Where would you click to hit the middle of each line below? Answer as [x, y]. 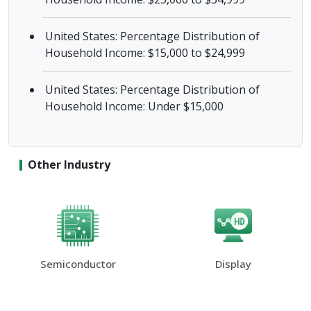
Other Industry [69, 165]
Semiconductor [78, 264]
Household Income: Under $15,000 [134, 106]
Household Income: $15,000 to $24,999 [145, 53]
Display [233, 264]
